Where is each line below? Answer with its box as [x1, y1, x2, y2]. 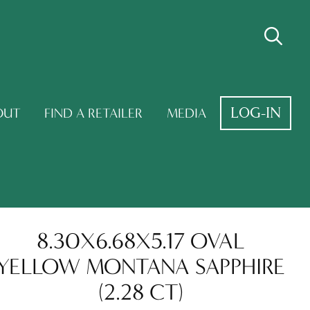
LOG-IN [230, 102, 282, 123]
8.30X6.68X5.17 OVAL [36, 227, 245, 254]
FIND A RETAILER [44, 104, 143, 121]
